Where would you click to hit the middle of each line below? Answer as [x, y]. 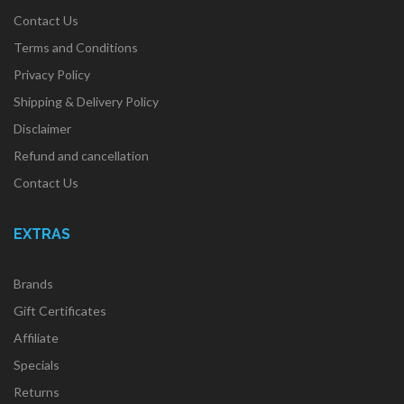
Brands [33, 284]
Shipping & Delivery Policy [86, 101]
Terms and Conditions [76, 47]
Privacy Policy [52, 74]
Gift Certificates [60, 311]
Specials [37, 365]
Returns [37, 392]
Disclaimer [42, 129]
